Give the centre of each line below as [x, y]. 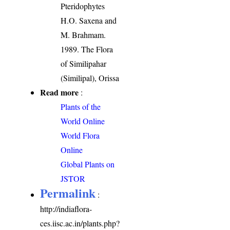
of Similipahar [84, 63]
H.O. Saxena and [89, 20]
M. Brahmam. [83, 34]
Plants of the [81, 106]
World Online [83, 121]
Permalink [68, 193]
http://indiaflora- [66, 208]
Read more [60, 92]
